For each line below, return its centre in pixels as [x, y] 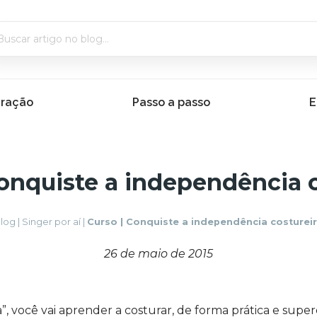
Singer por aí [51, 221]
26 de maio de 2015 [158, 253]
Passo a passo [171, 102]
